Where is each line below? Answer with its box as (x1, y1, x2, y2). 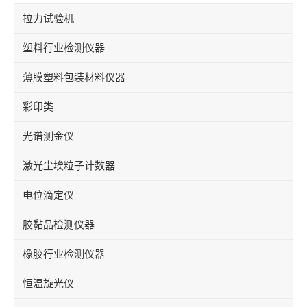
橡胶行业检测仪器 (23, 248, 105, 260)
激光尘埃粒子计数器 (23, 160, 115, 172)
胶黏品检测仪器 (23, 219, 95, 231)
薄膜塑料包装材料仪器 (23, 71, 125, 84)
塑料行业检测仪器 (23, 42, 105, 54)
